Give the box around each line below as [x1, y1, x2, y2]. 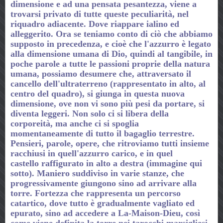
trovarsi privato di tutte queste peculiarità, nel [10, 8, 189, 19]
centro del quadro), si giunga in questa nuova [10, 88, 185, 99]
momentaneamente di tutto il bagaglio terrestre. [10, 128, 195, 138]
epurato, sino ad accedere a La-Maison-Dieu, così [10, 208, 200, 218]
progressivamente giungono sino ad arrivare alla [10, 178, 197, 188]
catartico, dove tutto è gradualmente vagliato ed [10, 198, 195, 208]
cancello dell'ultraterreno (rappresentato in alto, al [10, 78, 206, 89]
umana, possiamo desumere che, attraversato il [10, 68, 191, 79]
